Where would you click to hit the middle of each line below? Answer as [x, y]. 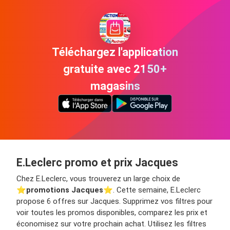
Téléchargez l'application [115, 52]
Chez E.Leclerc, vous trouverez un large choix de [98, 179]
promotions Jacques [65, 190]
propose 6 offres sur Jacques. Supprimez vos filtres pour [114, 202]
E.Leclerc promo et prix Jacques [97, 163]
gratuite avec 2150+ [115, 69]
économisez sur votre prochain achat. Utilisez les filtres [111, 224]
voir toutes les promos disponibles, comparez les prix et [112, 213]
